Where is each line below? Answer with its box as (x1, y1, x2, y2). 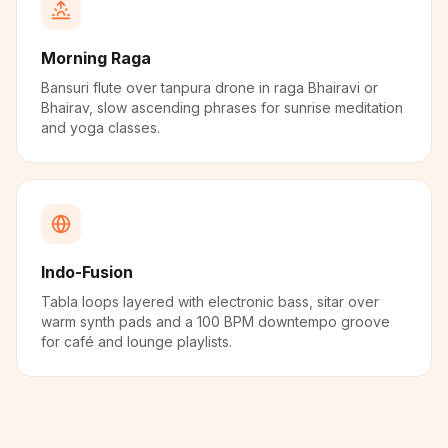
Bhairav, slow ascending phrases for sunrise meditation (41, 99, 403, 116)
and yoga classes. (41, 119, 160, 136)
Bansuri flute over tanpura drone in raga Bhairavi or (41, 79, 378, 96)
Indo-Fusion (41, 262, 133, 282)
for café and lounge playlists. (41, 333, 232, 350)
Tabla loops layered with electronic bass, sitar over (41, 293, 379, 310)
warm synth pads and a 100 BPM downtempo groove (41, 313, 390, 330)
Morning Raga (41, 48, 151, 68)
